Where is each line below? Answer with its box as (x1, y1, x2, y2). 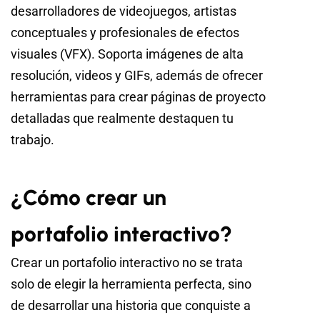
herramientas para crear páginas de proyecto (11, 89, 266, 105)
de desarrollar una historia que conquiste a (11, 298, 251, 314)
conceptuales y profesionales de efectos (11, 25, 239, 41)
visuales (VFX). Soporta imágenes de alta (11, 46, 244, 62)
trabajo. (11, 132, 54, 148)
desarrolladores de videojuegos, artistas (11, 4, 236, 19)
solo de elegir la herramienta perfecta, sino (11, 276, 251, 292)
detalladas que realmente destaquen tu (11, 111, 234, 126)
